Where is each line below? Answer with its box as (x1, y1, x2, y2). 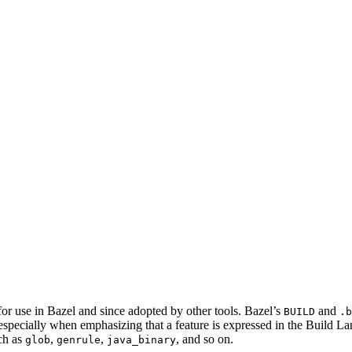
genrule (57, 334, 101, 346)
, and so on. (176, 332, 233, 346)
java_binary (107, 334, 176, 346)
